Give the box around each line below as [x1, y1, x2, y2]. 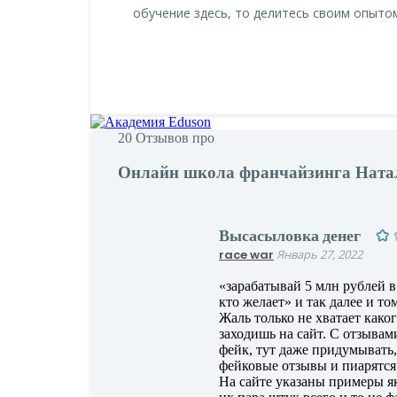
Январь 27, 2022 [276, 246, 362, 263]
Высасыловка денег [219, 224, 361, 247]
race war [219, 246, 274, 264]
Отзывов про [132, 130, 214, 146]
